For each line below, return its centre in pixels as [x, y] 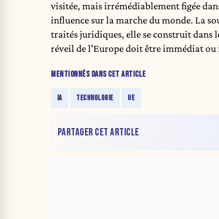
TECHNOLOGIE [95, 98]
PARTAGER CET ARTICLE [98, 132]
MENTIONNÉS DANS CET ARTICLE [99, 74]
